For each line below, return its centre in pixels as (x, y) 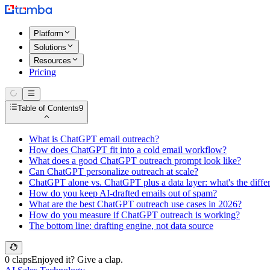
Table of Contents (49, 108)
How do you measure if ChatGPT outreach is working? (134, 215)
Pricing (42, 72)
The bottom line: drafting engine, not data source (121, 225)
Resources (52, 60)
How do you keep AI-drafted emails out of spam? (123, 193)
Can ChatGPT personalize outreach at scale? (114, 171)
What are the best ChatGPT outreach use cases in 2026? (135, 204)
